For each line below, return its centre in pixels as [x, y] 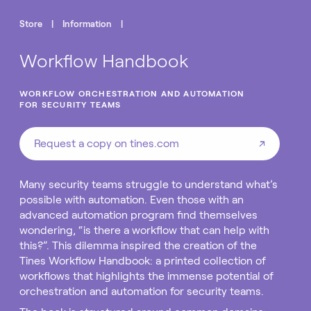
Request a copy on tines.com [107, 143]
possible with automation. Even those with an [132, 200]
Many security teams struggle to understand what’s [149, 184]
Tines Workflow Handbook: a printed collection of [143, 261]
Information [87, 24]
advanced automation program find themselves [138, 215]
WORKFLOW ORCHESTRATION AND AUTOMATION [132, 93]
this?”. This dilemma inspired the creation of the [138, 245]
